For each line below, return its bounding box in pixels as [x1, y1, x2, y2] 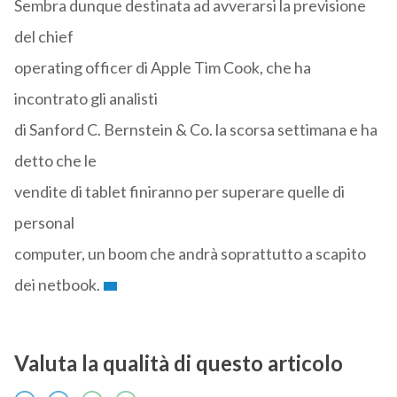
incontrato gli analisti [13, 89, 158, 109]
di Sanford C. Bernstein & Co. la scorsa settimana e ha [13, 120, 378, 140]
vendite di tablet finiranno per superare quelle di [13, 182, 345, 202]
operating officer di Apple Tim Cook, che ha [13, 58, 311, 78]
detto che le [13, 151, 97, 171]
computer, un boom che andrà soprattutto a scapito [13, 244, 366, 264]
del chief [13, 27, 74, 47]
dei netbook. [13, 275, 100, 295]
